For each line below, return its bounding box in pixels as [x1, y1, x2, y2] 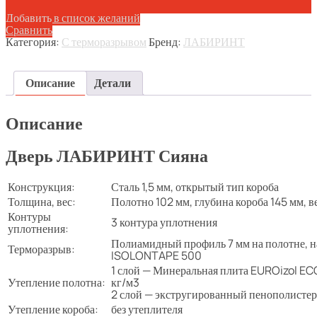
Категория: [6, 34, 62, 50]
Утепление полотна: [8, 275, 105, 291]
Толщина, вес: [8, 194, 76, 210]
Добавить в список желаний [6, 10, 140, 26]
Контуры [8, 209, 51, 225]
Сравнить [6, 22, 52, 38]
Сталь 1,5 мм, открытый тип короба [111, 179, 279, 195]
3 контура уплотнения [111, 214, 217, 231]
